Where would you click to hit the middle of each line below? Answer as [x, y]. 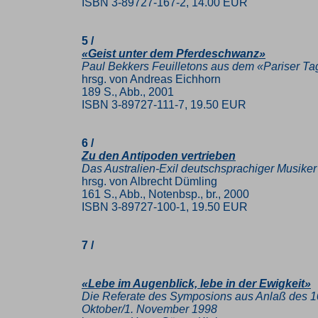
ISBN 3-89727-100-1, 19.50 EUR [165, 207]
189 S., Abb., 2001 [128, 92]
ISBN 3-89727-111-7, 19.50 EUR [164, 105]
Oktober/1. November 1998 [149, 309]
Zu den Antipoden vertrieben [159, 156]
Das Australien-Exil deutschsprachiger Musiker [199, 169]
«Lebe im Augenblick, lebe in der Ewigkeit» [196, 284]
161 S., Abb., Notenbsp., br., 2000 [165, 194]
